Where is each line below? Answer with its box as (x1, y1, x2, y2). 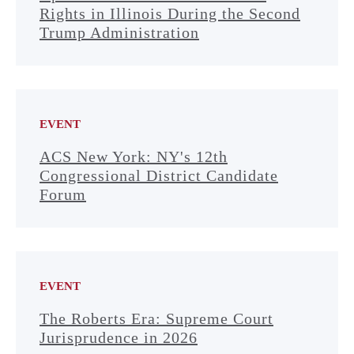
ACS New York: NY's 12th (40, 148, 228, 165)
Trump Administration (40, 24, 199, 41)
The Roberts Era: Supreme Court (40, 310, 273, 327)
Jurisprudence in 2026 (40, 329, 198, 346)
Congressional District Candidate (40, 167, 278, 184)
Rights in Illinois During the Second (40, 5, 300, 22)
